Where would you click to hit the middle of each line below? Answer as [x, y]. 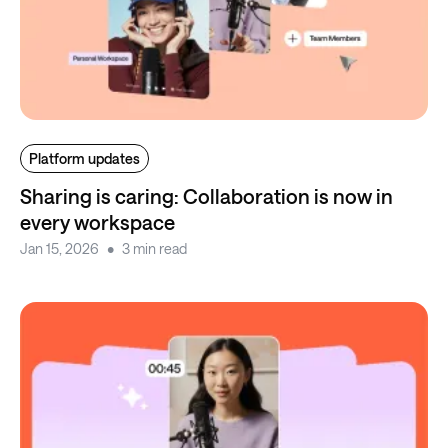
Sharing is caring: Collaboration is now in [206, 195]
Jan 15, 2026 [59, 248]
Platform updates [84, 158]
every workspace [97, 221]
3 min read [154, 248]
